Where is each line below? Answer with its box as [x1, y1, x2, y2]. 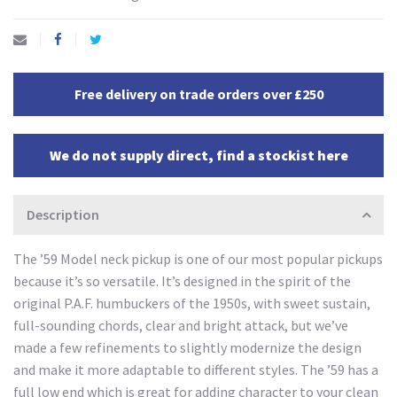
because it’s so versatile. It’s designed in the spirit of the [13, 271, 351, 290]
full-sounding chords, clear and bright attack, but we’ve [13, 315, 348, 334]
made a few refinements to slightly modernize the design [13, 338, 362, 356]
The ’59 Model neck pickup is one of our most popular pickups [13, 249, 383, 268]
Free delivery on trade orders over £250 [74, 84, 323, 103]
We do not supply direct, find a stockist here [49, 145, 348, 164]
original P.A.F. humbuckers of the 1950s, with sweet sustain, [13, 293, 370, 312]
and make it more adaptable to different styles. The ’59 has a [13, 360, 378, 378]
